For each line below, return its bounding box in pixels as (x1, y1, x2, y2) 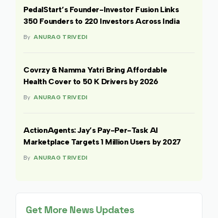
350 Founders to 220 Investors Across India (23, 17, 180, 26)
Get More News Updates (26, 203, 134, 217)
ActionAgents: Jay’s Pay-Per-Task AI (23, 126, 159, 135)
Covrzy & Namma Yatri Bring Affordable (23, 65, 167, 75)
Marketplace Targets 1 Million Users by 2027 (23, 137, 181, 147)
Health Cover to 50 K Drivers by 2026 (23, 77, 158, 87)
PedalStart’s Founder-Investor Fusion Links (23, 5, 179, 15)
